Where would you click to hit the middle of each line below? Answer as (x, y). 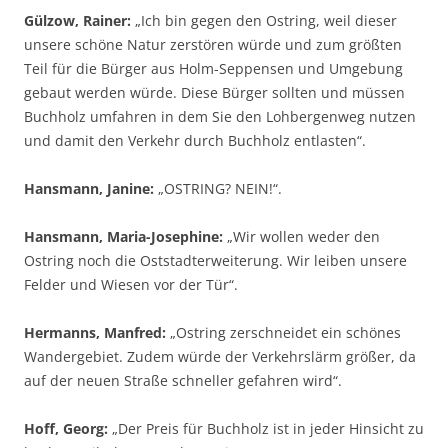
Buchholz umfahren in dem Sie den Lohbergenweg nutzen (220, 116)
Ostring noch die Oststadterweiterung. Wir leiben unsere (215, 260)
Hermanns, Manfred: (95, 332)
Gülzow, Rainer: (77, 20)
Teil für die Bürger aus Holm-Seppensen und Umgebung (213, 68)
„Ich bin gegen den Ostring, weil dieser (264, 20)
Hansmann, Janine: (89, 188)
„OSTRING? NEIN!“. (218, 188)
